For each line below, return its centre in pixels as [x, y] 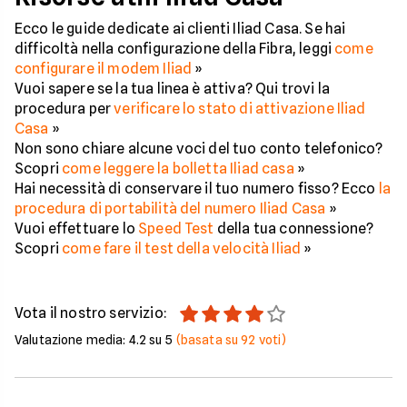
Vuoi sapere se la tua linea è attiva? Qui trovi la [173, 89]
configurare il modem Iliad [104, 69]
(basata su [208, 340]
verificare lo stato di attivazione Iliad [240, 109]
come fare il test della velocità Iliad [182, 248]
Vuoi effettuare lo [77, 228]
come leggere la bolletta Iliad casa [178, 169]
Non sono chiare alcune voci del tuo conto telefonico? [199, 149]
